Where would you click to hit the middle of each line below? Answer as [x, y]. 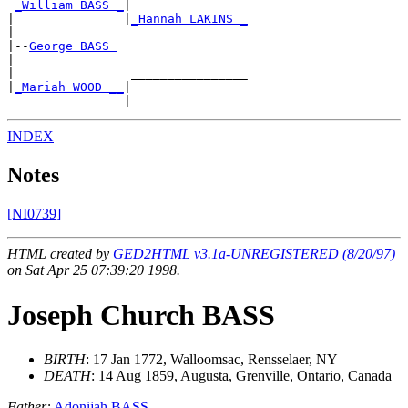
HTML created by [60, 254]
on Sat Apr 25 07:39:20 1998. [94, 270]
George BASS [73, 46]
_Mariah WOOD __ [69, 87]
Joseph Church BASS [141, 315]
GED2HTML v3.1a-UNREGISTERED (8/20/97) [254, 254]
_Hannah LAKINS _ [189, 19]
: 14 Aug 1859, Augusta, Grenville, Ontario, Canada [241, 376]
